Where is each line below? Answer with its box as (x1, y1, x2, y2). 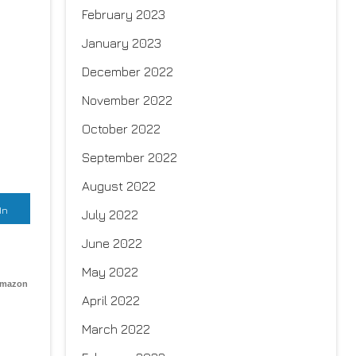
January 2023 (82, 35, 161, 50)
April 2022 (82, 292, 140, 308)
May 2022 (82, 264, 138, 279)
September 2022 (82, 149, 177, 164)
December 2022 (82, 64, 173, 79)
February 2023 (82, 6, 165, 21)
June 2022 (82, 235, 142, 250)
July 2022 (82, 207, 138, 222)
